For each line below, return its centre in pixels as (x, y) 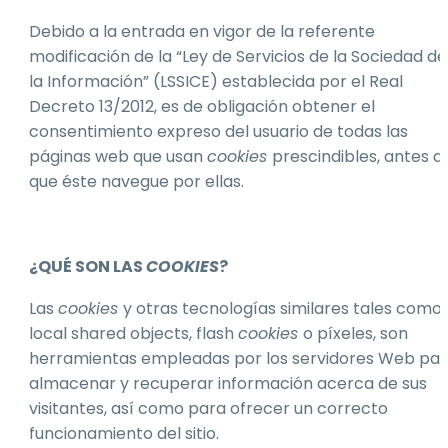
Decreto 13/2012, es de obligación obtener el (202, 106)
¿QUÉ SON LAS (87, 266)
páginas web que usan (118, 156)
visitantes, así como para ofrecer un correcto (208, 409)
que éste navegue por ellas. (136, 181)
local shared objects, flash (133, 334)
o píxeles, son (355, 334)
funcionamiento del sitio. (124, 434)
